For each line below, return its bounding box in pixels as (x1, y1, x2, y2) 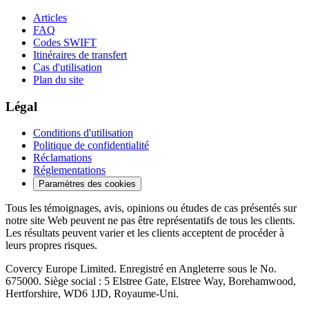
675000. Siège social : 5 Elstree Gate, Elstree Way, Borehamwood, (6, 275, 296, 288)
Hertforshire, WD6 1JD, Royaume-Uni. (6, 288, 179, 300)
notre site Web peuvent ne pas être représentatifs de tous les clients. (6, 215, 295, 227)
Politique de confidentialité (33, 139, 149, 152)
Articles (33, 12, 67, 23)
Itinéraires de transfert (33, 49, 127, 61)
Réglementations (33, 164, 106, 177)
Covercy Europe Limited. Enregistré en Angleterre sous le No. (6, 263, 277, 275)
